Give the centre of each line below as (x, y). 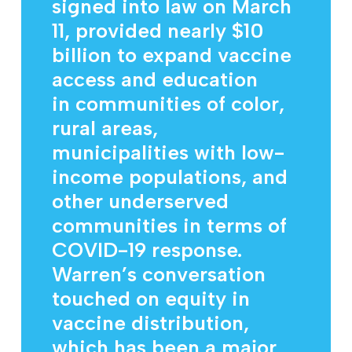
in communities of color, (169, 104)
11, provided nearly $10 (158, 31)
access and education (155, 80)
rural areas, (105, 128)
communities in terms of (170, 226)
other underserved (141, 202)
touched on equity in (151, 299)
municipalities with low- (169, 153)
